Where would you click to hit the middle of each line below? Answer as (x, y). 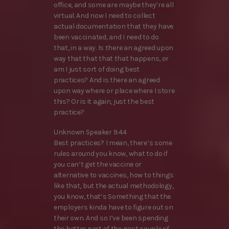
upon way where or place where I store (114, 91)
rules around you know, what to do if (111, 154)
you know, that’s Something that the (112, 197)
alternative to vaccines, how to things (114, 175)
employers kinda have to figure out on (113, 208)
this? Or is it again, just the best (104, 102)
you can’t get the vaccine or (98, 165)
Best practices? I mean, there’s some (113, 143)
